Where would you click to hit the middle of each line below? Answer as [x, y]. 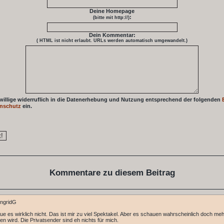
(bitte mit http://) [111, 17]
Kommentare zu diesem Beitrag [112, 172]
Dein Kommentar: [112, 35]
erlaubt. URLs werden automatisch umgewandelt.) [130, 40]
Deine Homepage [112, 11]
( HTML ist [49, 40]
